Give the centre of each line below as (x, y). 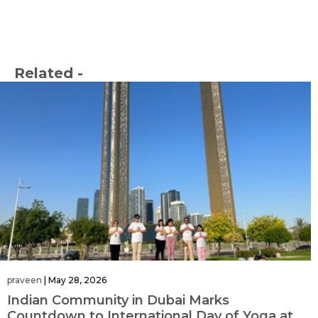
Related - (49, 73)
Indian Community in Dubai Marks (118, 300)
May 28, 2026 (77, 280)
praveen (24, 280)
